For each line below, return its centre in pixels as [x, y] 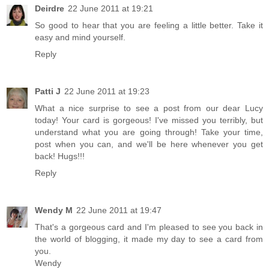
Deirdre [50, 9]
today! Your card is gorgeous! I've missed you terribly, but [149, 120]
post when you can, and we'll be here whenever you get [149, 144]
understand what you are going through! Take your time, [149, 132]
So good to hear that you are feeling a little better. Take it [149, 26]
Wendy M [54, 210]
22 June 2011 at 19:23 [107, 92]
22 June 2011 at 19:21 [110, 9]
